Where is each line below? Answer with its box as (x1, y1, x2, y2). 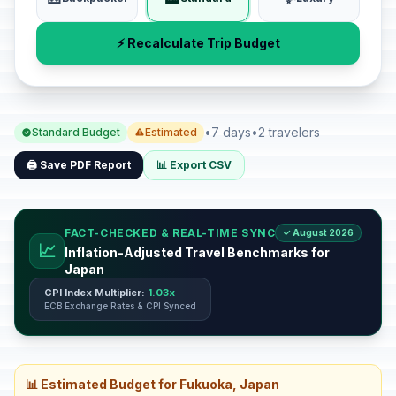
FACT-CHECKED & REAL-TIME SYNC (65, 225, 276, 240)
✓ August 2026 (283, 227, 354, 238)
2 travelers (258, 125, 320, 140)
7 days (211, 125, 251, 140)
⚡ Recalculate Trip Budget (116, 35, 280, 50)
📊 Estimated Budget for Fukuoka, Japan (26, 377, 279, 392)
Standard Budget (32, 126, 120, 139)
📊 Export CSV (156, 158, 232, 171)
